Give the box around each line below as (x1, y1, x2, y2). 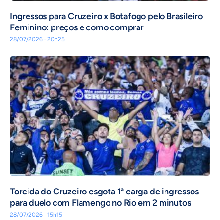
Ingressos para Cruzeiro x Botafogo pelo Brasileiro (10, 11, 203, 22)
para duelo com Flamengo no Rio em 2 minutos (10, 197, 191, 208)
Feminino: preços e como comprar (10, 22, 144, 33)
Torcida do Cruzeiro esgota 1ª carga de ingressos (10, 186, 199, 197)
